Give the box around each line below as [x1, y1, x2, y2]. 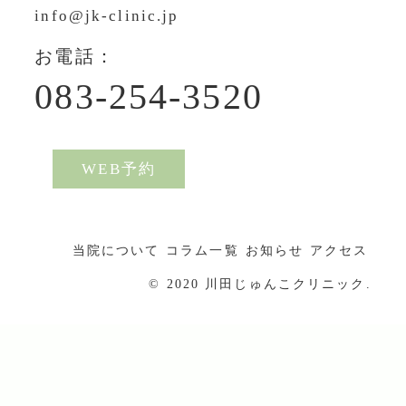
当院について [72, 243, 160, 257]
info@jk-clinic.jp [34, 6, 179, 24]
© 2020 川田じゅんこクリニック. [149, 276, 372, 291]
